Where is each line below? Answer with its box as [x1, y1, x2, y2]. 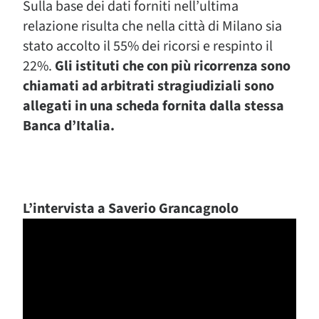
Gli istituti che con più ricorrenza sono [55, 56, 291, 76]
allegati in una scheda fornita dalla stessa [23, 96, 284, 116]
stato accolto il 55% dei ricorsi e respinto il [23, 36, 273, 56]
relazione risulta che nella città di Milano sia [23, 16, 282, 36]
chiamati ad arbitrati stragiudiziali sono [23, 76, 274, 96]
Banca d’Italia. [23, 116, 115, 136]
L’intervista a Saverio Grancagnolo [23, 199, 239, 219]
